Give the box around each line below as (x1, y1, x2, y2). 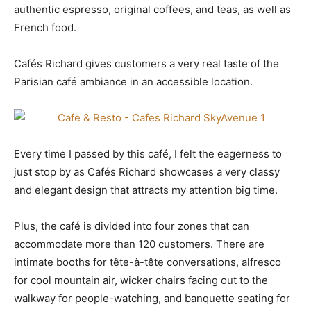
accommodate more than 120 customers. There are (14, 237, 264, 251)
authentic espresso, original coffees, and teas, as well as (14, 3, 291, 16)
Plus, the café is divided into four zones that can (14, 219, 249, 233)
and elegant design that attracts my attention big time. (14, 183, 278, 196)
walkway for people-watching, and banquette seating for (14, 292, 290, 305)
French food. (14, 21, 76, 34)
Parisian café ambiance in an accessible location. (14, 75, 253, 88)
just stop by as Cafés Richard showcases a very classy (14, 165, 280, 178)
